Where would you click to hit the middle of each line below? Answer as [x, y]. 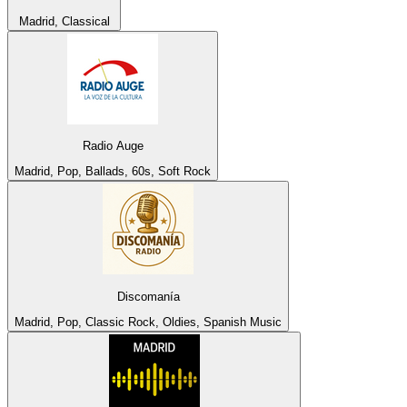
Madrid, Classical [64, 21]
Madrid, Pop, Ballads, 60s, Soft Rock [113, 172]
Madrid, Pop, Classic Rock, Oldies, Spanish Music [148, 322]
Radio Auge [113, 145]
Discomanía [148, 296]
